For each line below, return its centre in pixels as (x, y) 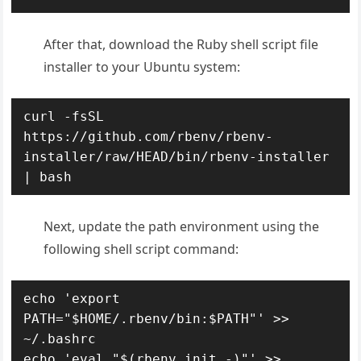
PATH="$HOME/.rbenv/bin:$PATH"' (145, 318)
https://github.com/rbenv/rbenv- (149, 136)
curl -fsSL (64, 116)
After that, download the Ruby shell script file (181, 44)
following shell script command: (141, 249)
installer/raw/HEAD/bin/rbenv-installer (177, 156)
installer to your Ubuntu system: (142, 66)
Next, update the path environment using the (182, 226)
